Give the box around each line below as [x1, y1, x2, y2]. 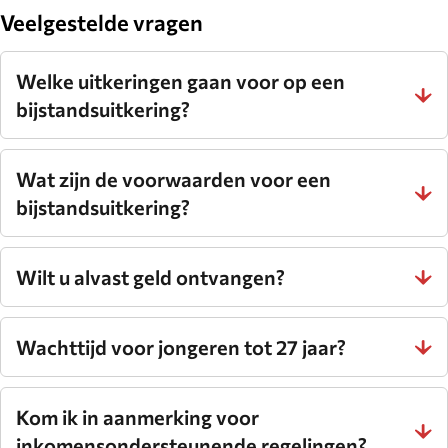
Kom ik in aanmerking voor [16, 405, 259, 430]
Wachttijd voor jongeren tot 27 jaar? [16, 335, 346, 360]
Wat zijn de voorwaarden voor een [16, 167, 331, 192]
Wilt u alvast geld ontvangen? [16, 265, 285, 290]
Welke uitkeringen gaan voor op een [16, 69, 345, 94]
